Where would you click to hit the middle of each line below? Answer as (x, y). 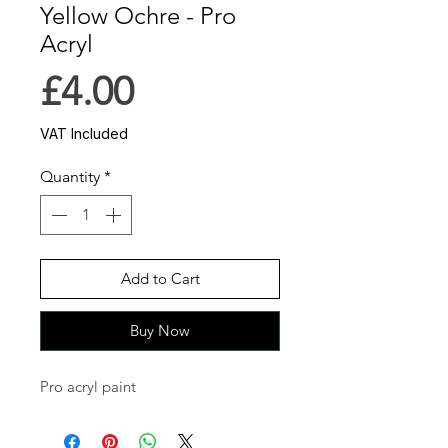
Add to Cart (160, 279)
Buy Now (160, 331)
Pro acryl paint (88, 387)
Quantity (70, 177)
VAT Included (84, 134)
